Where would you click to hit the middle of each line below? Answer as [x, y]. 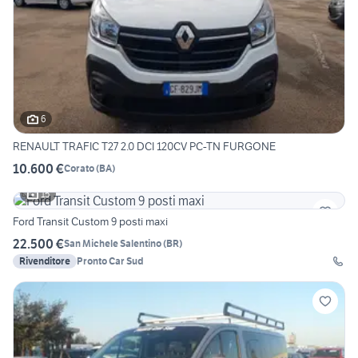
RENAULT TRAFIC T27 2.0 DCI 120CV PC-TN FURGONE [145, 146]
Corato [79, 169]
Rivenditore [45, 261]
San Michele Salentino [113, 244]
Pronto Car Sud [110, 261]
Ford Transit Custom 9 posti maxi [90, 221]
